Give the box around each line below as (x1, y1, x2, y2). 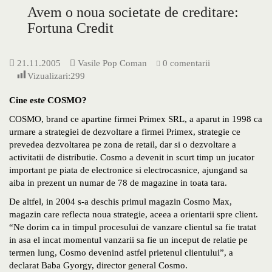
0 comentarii (160, 58, 210, 69)
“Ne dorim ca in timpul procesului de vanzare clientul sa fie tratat (9, 222, 256, 233)
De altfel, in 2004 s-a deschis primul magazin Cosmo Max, (9, 197, 232, 207)
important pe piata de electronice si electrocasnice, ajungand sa (9, 165, 248, 175)
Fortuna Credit (27, 20, 114, 36)
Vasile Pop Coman (75, 58, 147, 69)
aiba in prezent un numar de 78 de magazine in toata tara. (9, 178, 227, 188)
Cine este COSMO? (9, 95, 87, 106)
